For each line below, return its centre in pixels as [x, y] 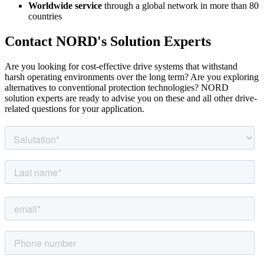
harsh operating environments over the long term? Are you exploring [132, 77]
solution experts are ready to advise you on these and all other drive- [131, 98]
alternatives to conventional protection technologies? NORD [117, 88]
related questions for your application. [75, 109]
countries [45, 16]
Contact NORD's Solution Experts [108, 42]
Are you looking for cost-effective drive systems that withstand [121, 67]
